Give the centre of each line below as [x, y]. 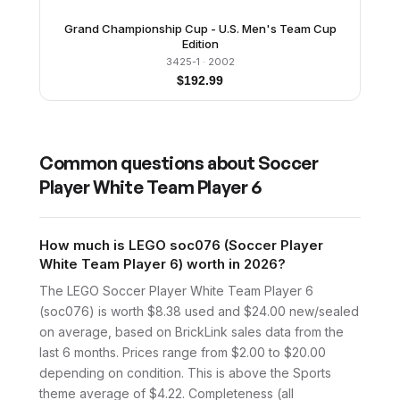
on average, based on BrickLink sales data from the [192, 331]
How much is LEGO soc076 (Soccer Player [181, 245]
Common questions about [149, 162]
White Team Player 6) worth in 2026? [162, 263]
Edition [200, 43]
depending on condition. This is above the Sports [185, 372]
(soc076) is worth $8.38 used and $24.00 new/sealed [199, 311]
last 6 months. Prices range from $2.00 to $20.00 [183, 352]
